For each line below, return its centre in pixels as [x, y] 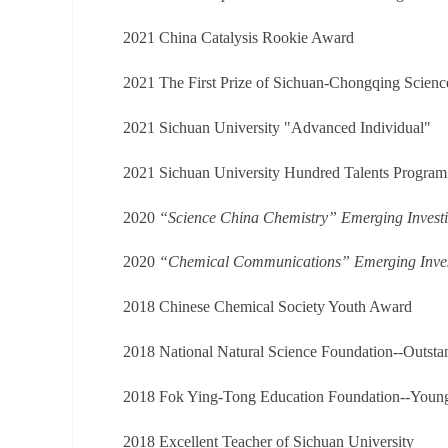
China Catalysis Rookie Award [256, 38]
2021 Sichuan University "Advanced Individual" [277, 128]
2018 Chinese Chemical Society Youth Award [267, 307]
